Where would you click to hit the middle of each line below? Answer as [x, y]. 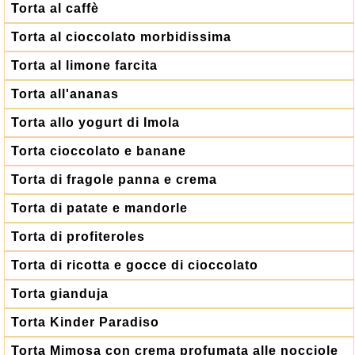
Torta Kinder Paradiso [85, 322]
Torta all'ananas [65, 94]
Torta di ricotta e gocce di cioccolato [135, 265]
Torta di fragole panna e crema [114, 179]
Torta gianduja [60, 294]
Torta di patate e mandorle [99, 208]
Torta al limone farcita [84, 65]
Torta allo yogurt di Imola [95, 122]
